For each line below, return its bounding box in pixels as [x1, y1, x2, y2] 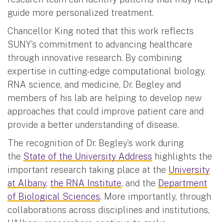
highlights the [152, 151, 212, 162]
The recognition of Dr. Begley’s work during [7, 137, 184, 148]
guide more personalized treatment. [7, 7, 154, 18]
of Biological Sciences [7, 191, 100, 202]
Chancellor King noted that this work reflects [7, 25, 194, 36]
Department [158, 177, 207, 188]
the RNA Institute [50, 177, 121, 188]
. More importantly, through [100, 191, 211, 202]
